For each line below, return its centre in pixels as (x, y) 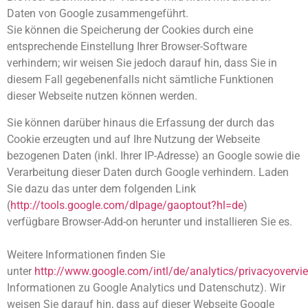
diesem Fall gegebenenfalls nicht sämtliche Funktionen (140, 80)
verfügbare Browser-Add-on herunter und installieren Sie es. (150, 221)
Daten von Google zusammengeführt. (98, 14)
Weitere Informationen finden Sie (86, 254)
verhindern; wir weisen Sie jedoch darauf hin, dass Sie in (142, 63)
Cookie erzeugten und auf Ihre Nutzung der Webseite (133, 139)
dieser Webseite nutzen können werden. (102, 96)
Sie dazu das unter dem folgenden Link (101, 188)
